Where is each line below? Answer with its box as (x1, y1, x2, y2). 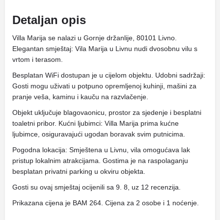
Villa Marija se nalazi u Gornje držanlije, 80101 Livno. (12, 34, 177, 42)
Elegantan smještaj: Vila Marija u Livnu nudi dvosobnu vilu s (12, 45, 197, 53)
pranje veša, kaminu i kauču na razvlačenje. (12, 93, 148, 101)
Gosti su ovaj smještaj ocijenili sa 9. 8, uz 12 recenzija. (12, 183, 181, 191)
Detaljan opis (12, 13, 86, 27)
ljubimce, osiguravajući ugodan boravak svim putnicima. (12, 130, 185, 138)
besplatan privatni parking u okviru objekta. (12, 167, 145, 175)
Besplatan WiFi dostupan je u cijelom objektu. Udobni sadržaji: (12, 71, 205, 79)
